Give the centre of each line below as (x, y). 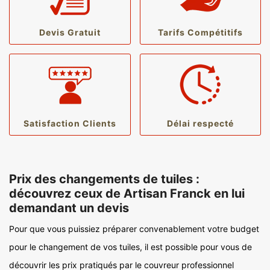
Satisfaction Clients (70, 123)
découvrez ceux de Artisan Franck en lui (127, 193)
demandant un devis (69, 208)
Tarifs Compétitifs (200, 32)
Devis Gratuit (70, 32)
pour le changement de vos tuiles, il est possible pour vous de (130, 247)
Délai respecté (200, 123)
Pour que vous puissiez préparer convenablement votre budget (134, 229)
